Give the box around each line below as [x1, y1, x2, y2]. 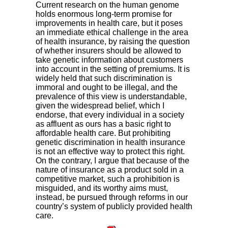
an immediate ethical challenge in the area [36, 28, 188, 37]
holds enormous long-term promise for [36, 10, 172, 19]
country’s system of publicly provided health [36, 202, 192, 211]
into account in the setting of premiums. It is [36, 65, 190, 74]
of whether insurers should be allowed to [36, 46, 181, 55]
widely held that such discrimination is [36, 74, 172, 83]
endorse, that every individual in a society [36, 110, 184, 120]
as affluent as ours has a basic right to [36, 120, 171, 129]
